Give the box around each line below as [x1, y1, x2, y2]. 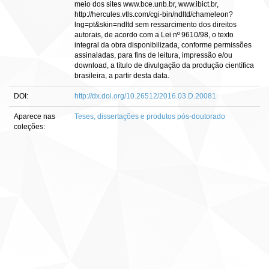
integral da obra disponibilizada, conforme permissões [74, 41, 252, 49]
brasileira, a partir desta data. [74, 71, 169, 80]
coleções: [14, 122, 45, 131]
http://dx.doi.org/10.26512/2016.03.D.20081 [74, 92, 216, 100]
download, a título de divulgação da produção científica [74, 61, 254, 70]
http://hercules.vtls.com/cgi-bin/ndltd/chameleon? [74, 10, 233, 19]
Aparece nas [14, 112, 55, 121]
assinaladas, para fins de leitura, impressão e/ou [74, 51, 232, 59]
